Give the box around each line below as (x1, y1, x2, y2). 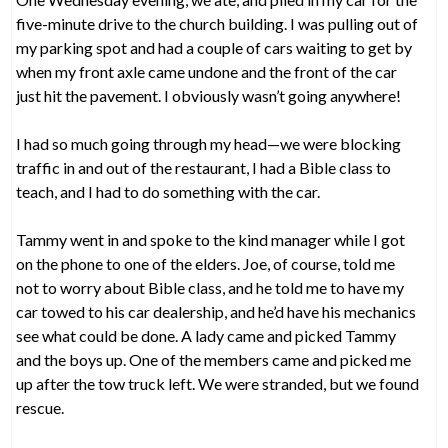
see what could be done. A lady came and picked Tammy (16, 325, 397, 345)
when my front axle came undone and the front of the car (16, 61, 398, 81)
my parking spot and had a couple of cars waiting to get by (16, 37, 413, 57)
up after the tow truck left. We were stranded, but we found (16, 373, 420, 393)
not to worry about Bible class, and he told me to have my (16, 277, 405, 297)
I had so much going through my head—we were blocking (16, 133, 402, 153)
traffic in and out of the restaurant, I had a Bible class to (16, 157, 392, 177)
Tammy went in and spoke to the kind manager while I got (16, 229, 406, 249)
